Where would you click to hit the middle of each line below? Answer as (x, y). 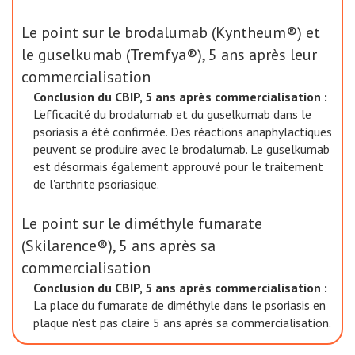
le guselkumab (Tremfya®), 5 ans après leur (169, 55)
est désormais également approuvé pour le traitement (178, 166)
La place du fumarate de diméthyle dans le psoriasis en (179, 305)
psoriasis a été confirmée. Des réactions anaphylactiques (183, 132)
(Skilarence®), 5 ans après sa (118, 246)
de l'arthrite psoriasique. (96, 184)
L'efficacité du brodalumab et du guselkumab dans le (172, 114)
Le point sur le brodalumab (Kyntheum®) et (171, 32)
